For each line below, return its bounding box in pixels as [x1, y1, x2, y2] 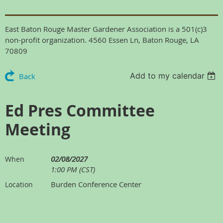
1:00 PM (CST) [51, 164, 95, 174]
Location [5, 179, 33, 189]
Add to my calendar [130, 70, 205, 81]
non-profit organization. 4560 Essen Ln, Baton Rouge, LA [5, 34, 199, 45]
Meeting [5, 118, 70, 140]
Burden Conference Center [51, 179, 141, 189]
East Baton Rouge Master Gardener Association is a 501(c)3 [5, 23, 207, 34]
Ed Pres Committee [5, 99, 155, 121]
